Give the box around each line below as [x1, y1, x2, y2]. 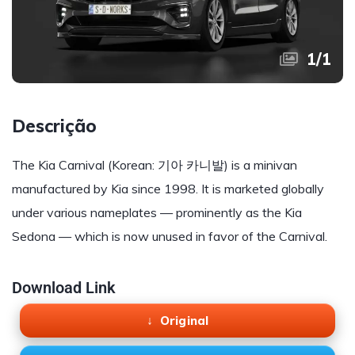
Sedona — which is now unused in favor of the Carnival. [12, 228, 327, 244]
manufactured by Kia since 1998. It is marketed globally [12, 181, 324, 197]
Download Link [12, 278, 116, 297]
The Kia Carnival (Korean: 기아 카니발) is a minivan [12, 157, 297, 173]
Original [159, 312, 209, 328]
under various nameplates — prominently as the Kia [12, 204, 302, 220]
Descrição [12, 115, 97, 137]
